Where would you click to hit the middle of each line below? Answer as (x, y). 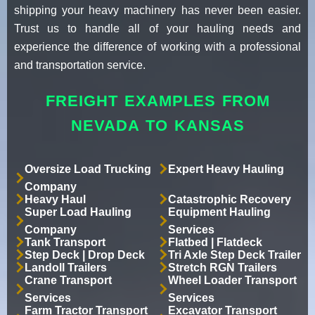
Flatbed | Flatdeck (215, 242)
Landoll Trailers (66, 267)
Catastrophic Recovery (230, 199)
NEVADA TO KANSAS (157, 125)
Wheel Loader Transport (232, 280)
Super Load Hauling (78, 212)
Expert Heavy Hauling (226, 169)
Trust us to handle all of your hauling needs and (157, 28)
